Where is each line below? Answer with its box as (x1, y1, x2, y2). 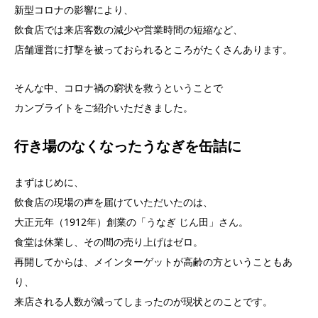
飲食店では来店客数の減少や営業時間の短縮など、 (14, 23, 243, 36)
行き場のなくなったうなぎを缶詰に (14, 136, 241, 155)
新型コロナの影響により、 (14, 3, 133, 16)
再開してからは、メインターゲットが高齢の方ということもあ (14, 255, 292, 269)
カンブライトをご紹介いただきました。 (14, 101, 193, 114)
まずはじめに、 (14, 175, 84, 190)
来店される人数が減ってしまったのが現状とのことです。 (14, 295, 273, 309)
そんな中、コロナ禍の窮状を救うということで (14, 81, 223, 94)
